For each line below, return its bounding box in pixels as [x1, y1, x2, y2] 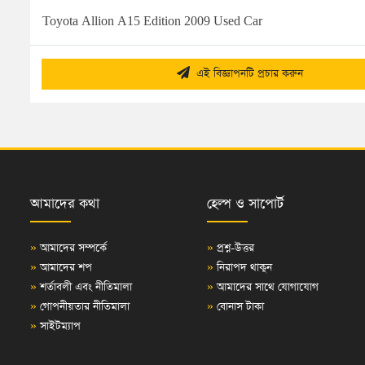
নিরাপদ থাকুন [213, 260, 272, 275]
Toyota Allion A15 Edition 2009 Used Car [42, 14, 262, 29]
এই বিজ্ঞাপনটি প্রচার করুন [189, 66, 303, 81]
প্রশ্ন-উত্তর [213, 240, 254, 256]
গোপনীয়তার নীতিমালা [37, 299, 130, 314]
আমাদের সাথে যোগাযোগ [213, 279, 319, 295]
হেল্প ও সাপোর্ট [206, 195, 284, 213]
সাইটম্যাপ [37, 319, 81, 334]
